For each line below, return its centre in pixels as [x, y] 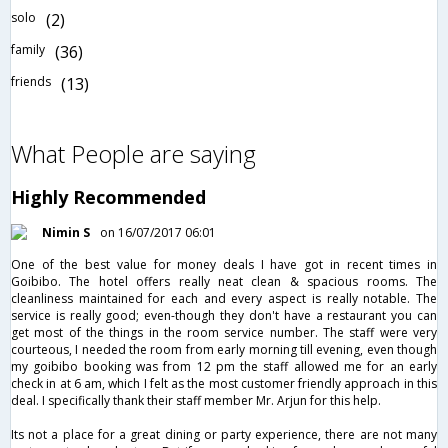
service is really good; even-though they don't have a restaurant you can [224, 315]
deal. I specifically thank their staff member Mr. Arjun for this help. [196, 400]
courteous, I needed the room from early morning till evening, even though [224, 349]
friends [31, 81]
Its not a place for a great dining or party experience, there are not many [224, 434]
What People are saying [133, 153]
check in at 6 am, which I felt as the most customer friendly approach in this [224, 383]
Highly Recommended [108, 196]
